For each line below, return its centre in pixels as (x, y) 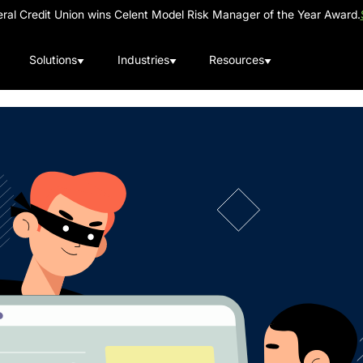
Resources (236, 59)
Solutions (53, 59)
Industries (143, 59)
